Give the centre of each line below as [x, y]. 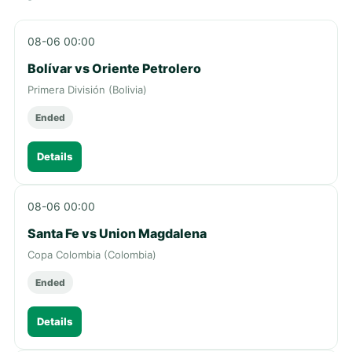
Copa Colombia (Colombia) [92, 254]
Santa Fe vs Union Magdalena [117, 233]
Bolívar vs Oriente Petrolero [114, 68]
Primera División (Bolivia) [87, 89]
